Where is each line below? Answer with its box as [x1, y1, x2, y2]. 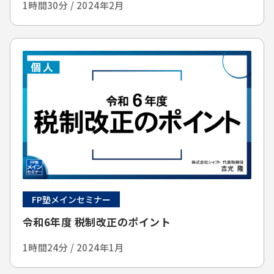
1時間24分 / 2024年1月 [22, 241, 124, 254]
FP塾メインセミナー [31, 193, 111, 206]
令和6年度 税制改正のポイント [22, 214, 171, 230]
